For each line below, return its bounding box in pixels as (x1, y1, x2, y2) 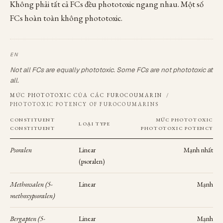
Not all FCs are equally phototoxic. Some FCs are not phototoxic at (10, 65, 213, 74)
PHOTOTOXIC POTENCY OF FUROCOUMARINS (10, 101, 159, 108)
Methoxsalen (10, 180, 44, 189)
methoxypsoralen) (10, 191, 55, 200)
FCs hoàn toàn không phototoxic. (10, 12, 122, 23)
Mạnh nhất (184, 145, 213, 154)
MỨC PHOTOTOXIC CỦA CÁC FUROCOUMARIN (10, 92, 165, 99)
